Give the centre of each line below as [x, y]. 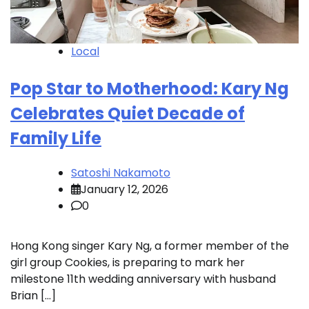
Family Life [56, 139]
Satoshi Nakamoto [121, 173]
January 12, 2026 [124, 190]
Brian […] [33, 296]
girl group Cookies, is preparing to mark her [128, 263]
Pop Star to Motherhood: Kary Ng [150, 89]
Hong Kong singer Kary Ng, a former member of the [150, 246]
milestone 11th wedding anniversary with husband [143, 279]
